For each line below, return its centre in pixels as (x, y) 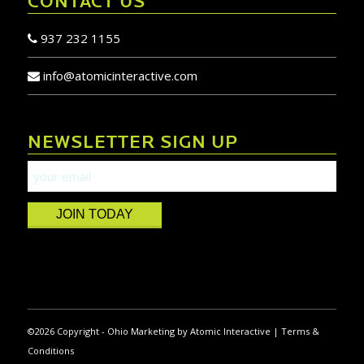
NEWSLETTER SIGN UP (132, 144)
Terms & (300, 331)
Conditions (50, 351)
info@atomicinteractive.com (120, 75)
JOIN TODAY (94, 214)
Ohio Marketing (141, 331)
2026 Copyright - (71, 331)
